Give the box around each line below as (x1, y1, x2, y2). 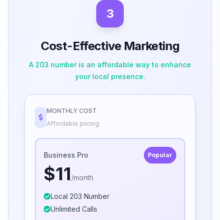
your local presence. (75, 72, 145, 81)
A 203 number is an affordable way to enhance (29, 60, 191, 69)
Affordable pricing (47, 120, 99, 128)
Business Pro (44, 151, 88, 160)
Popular (148, 151, 172, 159)
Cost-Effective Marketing (40, 39, 180, 54)
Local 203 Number (51, 192, 110, 201)
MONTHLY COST (47, 107, 97, 115)
